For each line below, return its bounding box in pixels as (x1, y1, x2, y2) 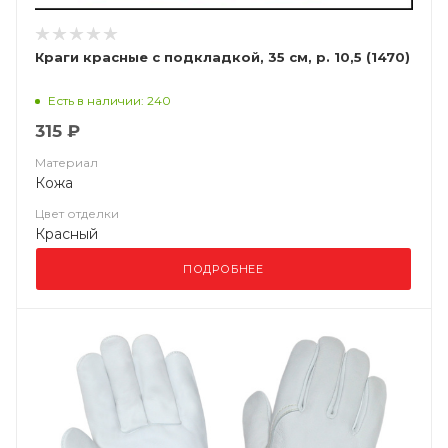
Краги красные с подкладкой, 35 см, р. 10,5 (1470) (35, 49, 410, 65)
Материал (35, 155, 98, 170)
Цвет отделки (35, 206, 119, 221)
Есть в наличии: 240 (48, 92, 171, 108)
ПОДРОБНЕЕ (182, 262, 265, 276)
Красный (35, 225, 98, 243)
